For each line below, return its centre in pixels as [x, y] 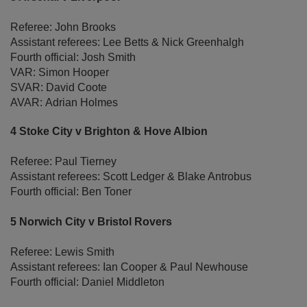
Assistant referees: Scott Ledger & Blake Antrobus [131, 177]
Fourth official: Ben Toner [71, 192]
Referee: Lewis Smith [62, 252]
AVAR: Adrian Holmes [64, 103]
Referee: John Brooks [63, 27]
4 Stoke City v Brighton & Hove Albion [109, 132]
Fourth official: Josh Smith [73, 58]
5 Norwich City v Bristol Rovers [91, 222]
